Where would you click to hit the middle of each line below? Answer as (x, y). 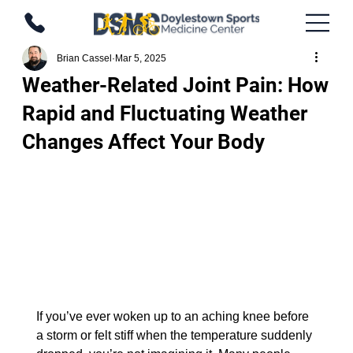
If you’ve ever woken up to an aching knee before (174, 317)
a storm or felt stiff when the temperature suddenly (175, 336)
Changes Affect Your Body (143, 142)
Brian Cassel (84, 58)
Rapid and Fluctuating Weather (164, 113)
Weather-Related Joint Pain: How (175, 85)
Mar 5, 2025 (140, 58)
